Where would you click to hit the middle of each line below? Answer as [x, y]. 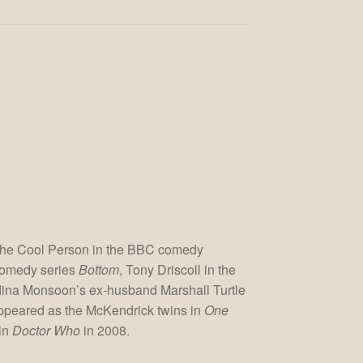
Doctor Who [47, 330]
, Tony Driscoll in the [178, 269]
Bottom [99, 269]
